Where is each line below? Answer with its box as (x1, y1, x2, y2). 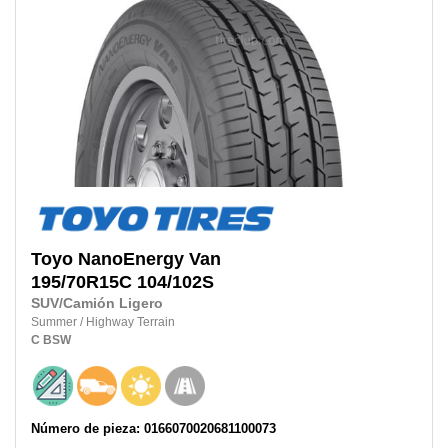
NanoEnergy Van (78, 249, 221, 270)
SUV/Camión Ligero (31, 296, 163, 312)
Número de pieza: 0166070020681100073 (31, 421, 276, 437)
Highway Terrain (86, 315, 175, 330)
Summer (31, 315, 80, 330)
